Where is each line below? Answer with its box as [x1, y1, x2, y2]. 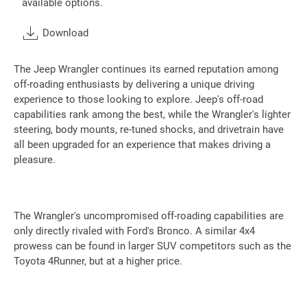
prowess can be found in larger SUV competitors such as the [14, 240, 291, 253]
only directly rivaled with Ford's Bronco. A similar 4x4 [14, 225, 255, 238]
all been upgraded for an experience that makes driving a [14, 138, 271, 151]
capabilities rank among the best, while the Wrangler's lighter [14, 108, 291, 121]
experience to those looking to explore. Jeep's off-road [14, 93, 263, 106]
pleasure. [14, 153, 56, 167]
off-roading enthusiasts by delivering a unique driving [14, 78, 254, 91]
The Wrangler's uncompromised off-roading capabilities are [14, 210, 284, 223]
